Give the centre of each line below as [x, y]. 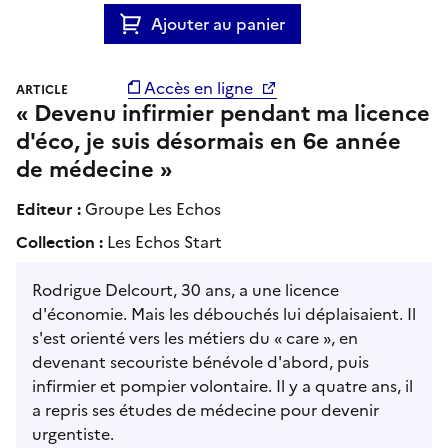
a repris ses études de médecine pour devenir [205, 409]
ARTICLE [42, 89]
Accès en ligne [198, 87]
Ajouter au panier [217, 23]
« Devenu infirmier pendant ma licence [223, 113]
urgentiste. [73, 433]
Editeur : [50, 207]
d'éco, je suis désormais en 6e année [208, 141]
